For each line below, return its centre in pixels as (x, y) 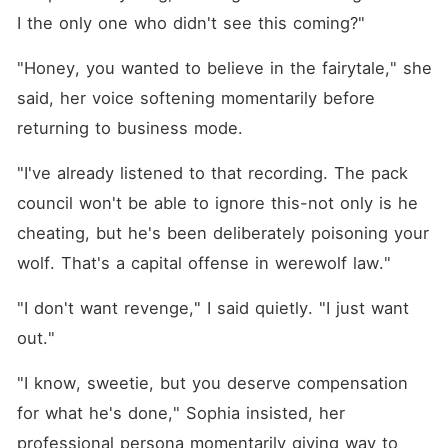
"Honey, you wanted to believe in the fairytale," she (224, 68)
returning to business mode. (129, 128)
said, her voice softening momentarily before (195, 98)
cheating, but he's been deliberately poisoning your (222, 233)
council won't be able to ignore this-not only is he (217, 203)
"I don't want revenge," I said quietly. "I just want (212, 308)
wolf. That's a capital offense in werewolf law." (203, 263)
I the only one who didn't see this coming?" (190, 23)
